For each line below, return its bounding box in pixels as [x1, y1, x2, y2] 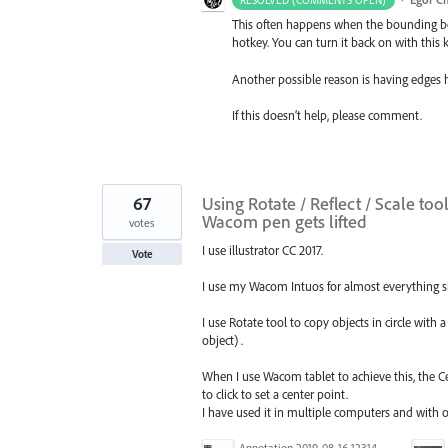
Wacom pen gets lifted [202, 209, 367, 233]
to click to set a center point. [202, 386, 348, 403]
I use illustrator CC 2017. [202, 241, 323, 258]
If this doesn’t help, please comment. [232, 106, 422, 123]
